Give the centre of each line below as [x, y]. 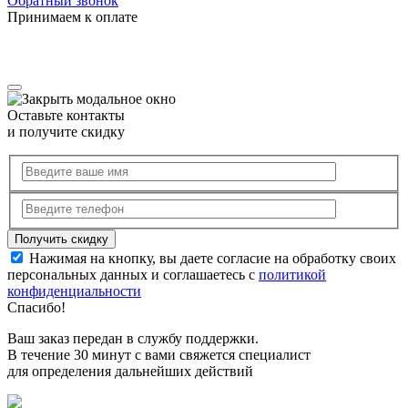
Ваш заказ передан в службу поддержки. [133, 338]
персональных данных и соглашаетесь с [133, 274]
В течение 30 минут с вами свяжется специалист [159, 354]
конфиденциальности [74, 291]
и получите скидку [66, 132]
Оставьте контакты [66, 116]
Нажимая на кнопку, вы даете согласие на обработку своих [211, 258]
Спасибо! [36, 307]
